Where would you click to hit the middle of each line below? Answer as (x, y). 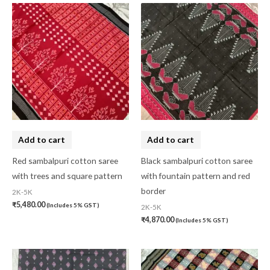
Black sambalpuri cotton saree (197, 161)
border (153, 191)
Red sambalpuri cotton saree (65, 161)
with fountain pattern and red (196, 176)
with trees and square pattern (67, 176)
